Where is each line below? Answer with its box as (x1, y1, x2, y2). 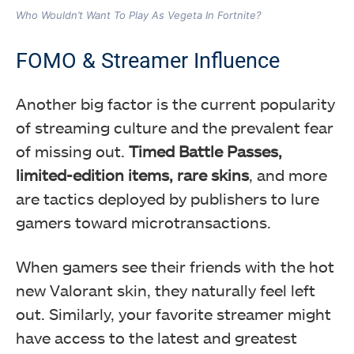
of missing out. (16, 141, 129, 161)
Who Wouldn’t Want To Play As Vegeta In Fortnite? (16, 9, 262, 22)
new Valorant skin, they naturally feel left (16, 281, 315, 300)
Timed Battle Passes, (129, 141, 282, 161)
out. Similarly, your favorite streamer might (16, 304, 331, 324)
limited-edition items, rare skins (16, 165, 249, 185)
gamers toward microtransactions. (16, 213, 271, 232)
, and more (249, 165, 327, 185)
